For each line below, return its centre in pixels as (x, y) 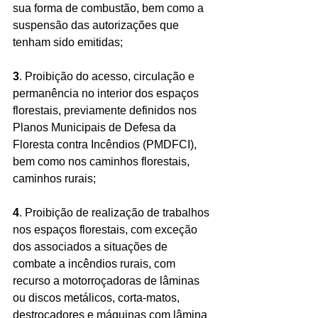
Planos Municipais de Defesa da (96, 127)
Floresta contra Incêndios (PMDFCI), (106, 144)
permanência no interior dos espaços (107, 93)
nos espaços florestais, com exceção (106, 230)
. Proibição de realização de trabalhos (116, 213)
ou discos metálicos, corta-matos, (98, 298)
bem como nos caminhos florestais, (103, 161)
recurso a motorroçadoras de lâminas (108, 281)
